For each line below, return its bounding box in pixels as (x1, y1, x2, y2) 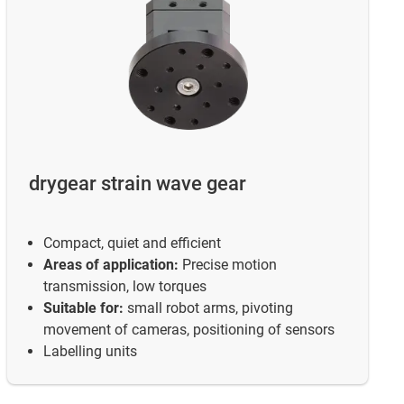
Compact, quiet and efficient (43, 234, 221, 252)
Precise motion (179, 255, 277, 273)
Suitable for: (43, 298, 124, 317)
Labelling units (43, 342, 137, 360)
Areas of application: (43, 255, 179, 273)
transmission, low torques (43, 277, 207, 295)
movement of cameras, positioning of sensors (43, 320, 335, 338)
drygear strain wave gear (29, 171, 246, 195)
